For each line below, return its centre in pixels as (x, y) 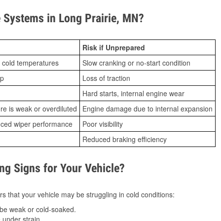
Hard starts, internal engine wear (133, 93)
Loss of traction (106, 78)
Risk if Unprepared (114, 48)
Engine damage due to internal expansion (147, 109)
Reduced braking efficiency (125, 139)
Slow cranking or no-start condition (136, 63)
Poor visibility (103, 124)
